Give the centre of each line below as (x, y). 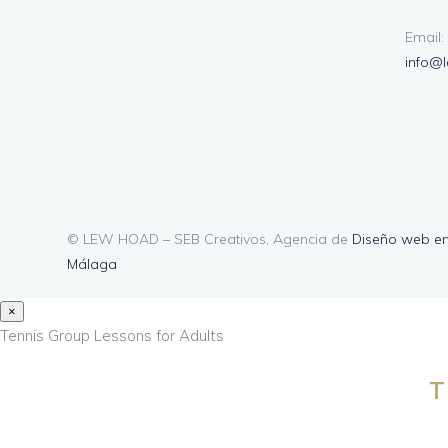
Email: (424, 37)
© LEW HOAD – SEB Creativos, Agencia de (210, 239)
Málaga (92, 264)
